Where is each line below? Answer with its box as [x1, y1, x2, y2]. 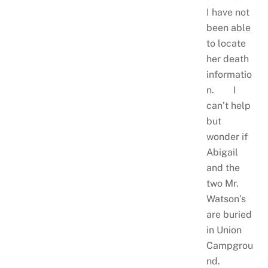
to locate [206, 38, 246, 50]
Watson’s [206, 193, 246, 205]
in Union [206, 224, 242, 236]
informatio [206, 69, 252, 81]
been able [206, 22, 251, 34]
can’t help [206, 100, 251, 112]
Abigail [206, 147, 238, 159]
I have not [206, 7, 249, 19]
